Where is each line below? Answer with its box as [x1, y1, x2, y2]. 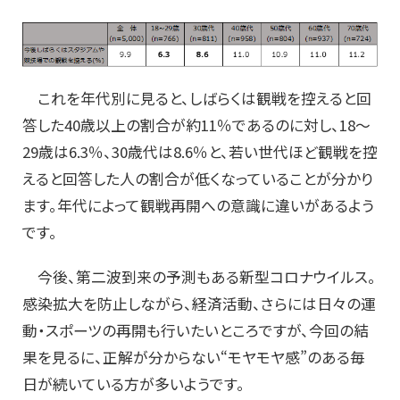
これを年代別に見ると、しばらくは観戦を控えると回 [22, 87, 371, 109]
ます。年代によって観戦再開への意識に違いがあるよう [22, 194, 374, 216]
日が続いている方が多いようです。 [22, 372, 245, 395]
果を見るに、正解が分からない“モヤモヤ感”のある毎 [22, 346, 365, 368]
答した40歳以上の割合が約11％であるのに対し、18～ [22, 113, 371, 136]
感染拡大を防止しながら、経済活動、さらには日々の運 [22, 292, 376, 314]
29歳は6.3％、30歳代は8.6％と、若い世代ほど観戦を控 [22, 140, 378, 162]
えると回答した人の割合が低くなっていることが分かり [22, 167, 373, 189]
